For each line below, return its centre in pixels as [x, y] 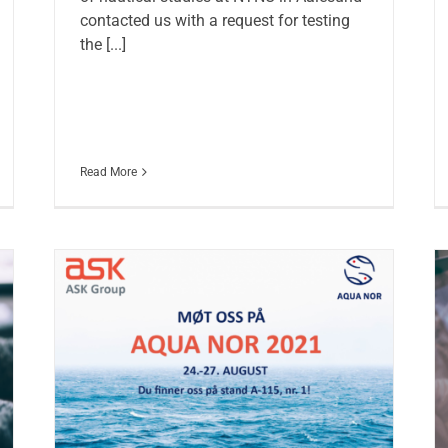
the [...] [102, 45]
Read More [108, 172]
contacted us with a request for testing [214, 21]
